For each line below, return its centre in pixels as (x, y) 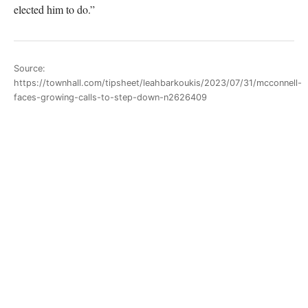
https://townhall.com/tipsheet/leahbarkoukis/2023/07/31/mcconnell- (158, 82)
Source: (30, 68)
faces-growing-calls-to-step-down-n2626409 (110, 97)
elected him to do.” (54, 9)
